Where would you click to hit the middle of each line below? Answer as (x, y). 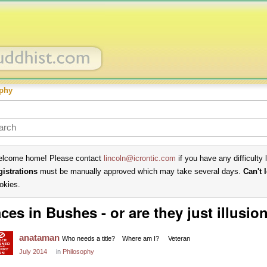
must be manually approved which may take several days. (140, 171)
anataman (39, 237)
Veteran (179, 238)
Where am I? (141, 238)
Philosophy (78, 252)
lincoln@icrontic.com (140, 158)
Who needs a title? (89, 238)
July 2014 (33, 252)
